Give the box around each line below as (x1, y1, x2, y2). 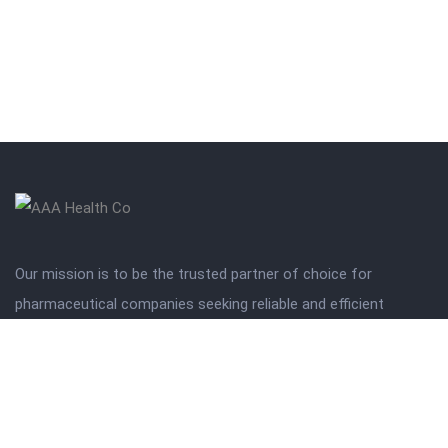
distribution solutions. (15, 324, 159, 343)
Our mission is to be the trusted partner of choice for (15, 264, 372, 283)
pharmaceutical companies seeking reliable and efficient (15, 294, 384, 313)
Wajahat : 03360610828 (46, 409, 200, 428)
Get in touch (15, 369, 97, 388)
